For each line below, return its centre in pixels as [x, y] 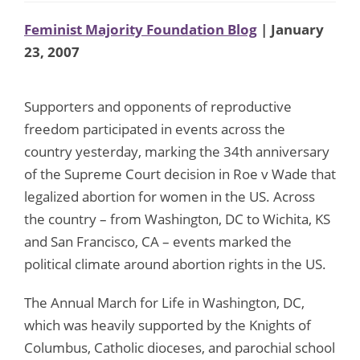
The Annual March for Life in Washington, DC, [164, 302]
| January [290, 29]
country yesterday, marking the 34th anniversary [177, 151]
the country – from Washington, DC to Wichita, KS [177, 219]
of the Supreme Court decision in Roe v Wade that [180, 174]
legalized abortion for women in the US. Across [170, 196]
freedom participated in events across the [155, 129]
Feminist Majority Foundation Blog [141, 29]
